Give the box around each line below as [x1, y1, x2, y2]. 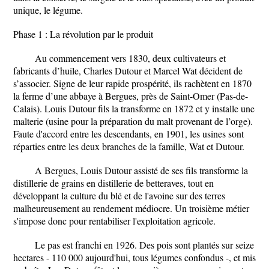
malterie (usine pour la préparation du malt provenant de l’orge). [13, 115, 253, 127]
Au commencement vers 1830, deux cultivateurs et [35, 52, 226, 64]
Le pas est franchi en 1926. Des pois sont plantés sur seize [35, 238, 254, 251]
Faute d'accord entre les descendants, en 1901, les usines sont [13, 127, 244, 140]
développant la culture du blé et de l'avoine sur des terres [13, 189, 225, 202]
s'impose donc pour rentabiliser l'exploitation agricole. [13, 214, 216, 227]
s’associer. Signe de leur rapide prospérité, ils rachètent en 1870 [13, 77, 252, 89]
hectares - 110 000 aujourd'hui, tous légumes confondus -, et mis [13, 251, 256, 264]
